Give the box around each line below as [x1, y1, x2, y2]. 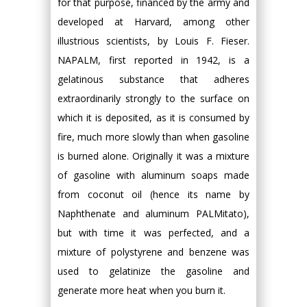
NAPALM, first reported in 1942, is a [58, 53, 249, 66]
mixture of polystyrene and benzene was [58, 245, 249, 258]
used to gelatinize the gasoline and [58, 265, 249, 278]
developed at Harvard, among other [58, 15, 249, 28]
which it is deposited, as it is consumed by [58, 111, 249, 124]
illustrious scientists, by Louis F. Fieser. [58, 34, 249, 47]
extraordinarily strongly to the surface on [58, 92, 249, 105]
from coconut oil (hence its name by [58, 188, 249, 201]
